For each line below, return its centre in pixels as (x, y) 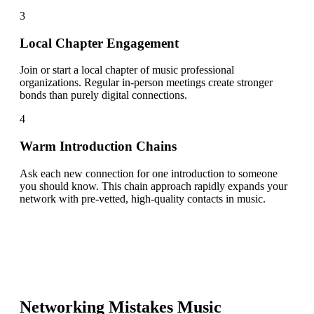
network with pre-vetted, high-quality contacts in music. (143, 198)
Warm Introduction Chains (98, 146)
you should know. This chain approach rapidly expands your (153, 186)
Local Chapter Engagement (99, 43)
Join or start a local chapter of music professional (127, 70)
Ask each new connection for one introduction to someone (149, 173)
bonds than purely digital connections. (103, 95)
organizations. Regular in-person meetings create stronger (146, 83)
